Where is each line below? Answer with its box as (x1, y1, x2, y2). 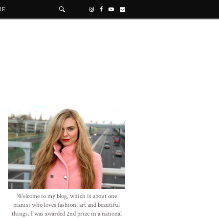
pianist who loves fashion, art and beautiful (13, 200, 120, 209)
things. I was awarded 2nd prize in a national (11, 209, 122, 218)
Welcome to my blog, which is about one (16, 192, 117, 200)
